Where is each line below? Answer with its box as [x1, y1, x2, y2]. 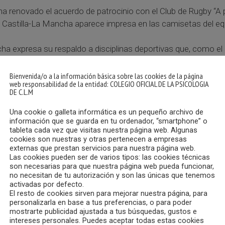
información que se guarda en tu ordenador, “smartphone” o [10, 117, 207, 126]
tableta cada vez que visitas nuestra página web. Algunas [10, 126, 197, 135]
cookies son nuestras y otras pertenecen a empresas [10, 135, 187, 144]
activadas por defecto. [10, 180, 84, 189]
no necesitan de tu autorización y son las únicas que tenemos [10, 171, 215, 180]
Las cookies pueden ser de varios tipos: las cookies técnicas [10, 153, 210, 162]
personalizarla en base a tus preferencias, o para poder [10, 198, 192, 207]
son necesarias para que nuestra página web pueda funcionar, [10, 162, 214, 171]
